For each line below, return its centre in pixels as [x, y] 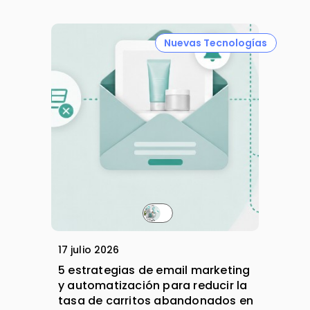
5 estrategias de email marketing [154, 271]
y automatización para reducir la [153, 286]
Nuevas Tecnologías [216, 43]
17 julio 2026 [89, 250]
